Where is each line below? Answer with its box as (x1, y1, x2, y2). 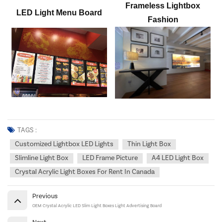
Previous (32, 192, 57, 201)
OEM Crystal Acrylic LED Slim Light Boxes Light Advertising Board (32, 203, 162, 209)
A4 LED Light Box (152, 154, 204, 163)
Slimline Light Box (15, 154, 68, 163)
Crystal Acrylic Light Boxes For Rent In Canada (15, 167, 155, 177)
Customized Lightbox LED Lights (15, 140, 113, 149)
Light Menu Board (35, 8, 102, 17)
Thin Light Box (127, 140, 171, 149)
